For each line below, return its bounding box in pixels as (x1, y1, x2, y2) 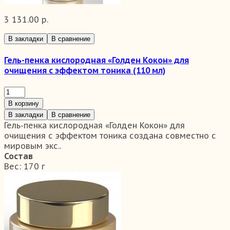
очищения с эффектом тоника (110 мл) (4, 65, 165, 76)
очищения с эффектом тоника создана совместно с (4, 130, 216, 141)
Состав (4, 151, 33, 162)
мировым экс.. (4, 141, 61, 151)
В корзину (8, 100, 39, 108)
